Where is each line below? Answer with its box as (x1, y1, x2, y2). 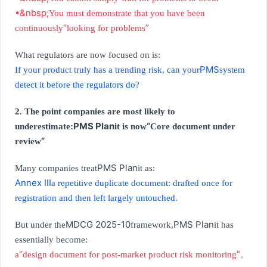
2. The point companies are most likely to (15, 107, 175, 117)
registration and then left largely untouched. (15, 193, 178, 203)
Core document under (150, 122, 235, 132)
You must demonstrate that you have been (49, 8, 205, 18)
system (219, 65, 245, 75)
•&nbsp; (15, 7, 49, 19)
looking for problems (67, 23, 145, 33)
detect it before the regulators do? (15, 80, 139, 90)
